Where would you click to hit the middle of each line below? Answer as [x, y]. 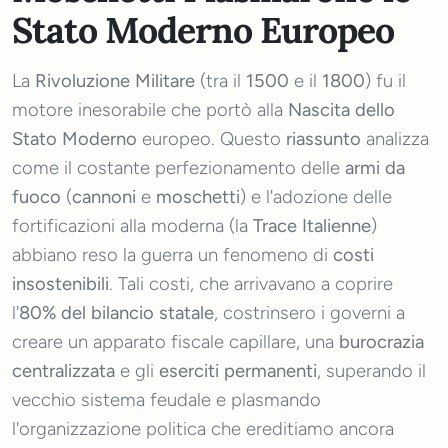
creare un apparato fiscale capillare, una [175, 342]
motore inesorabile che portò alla [150, 110]
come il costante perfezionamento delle [178, 168]
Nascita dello [341, 110]
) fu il [385, 81]
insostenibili [60, 284]
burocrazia [381, 342]
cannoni [104, 197]
